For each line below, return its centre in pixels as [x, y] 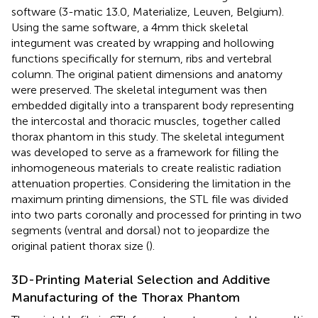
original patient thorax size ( [80, 246]
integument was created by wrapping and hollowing [143, 43]
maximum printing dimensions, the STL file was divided [150, 199]
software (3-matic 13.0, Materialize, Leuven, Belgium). [148, 11]
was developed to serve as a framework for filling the [145, 152]
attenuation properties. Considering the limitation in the [151, 183]
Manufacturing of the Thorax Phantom [126, 297]
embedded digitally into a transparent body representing [153, 105]
